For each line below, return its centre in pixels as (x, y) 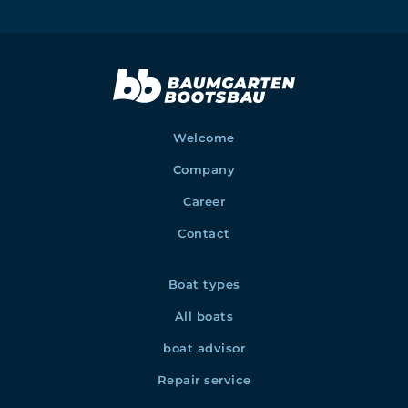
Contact (204, 233)
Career (204, 201)
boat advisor (204, 347)
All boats (204, 316)
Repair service (204, 379)
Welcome (204, 137)
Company (204, 169)
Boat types (204, 284)
